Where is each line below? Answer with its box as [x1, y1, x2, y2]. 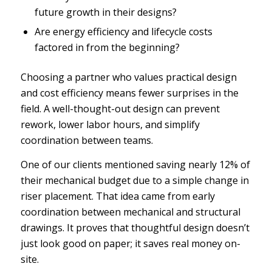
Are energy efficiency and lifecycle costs [34, 25, 212, 39]
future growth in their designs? [34, 5, 177, 19]
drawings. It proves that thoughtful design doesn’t [20, 220, 250, 234]
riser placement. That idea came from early [20, 189, 215, 203]
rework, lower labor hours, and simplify [20, 118, 200, 132]
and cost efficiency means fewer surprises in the [20, 86, 239, 100]
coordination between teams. [20, 134, 153, 148]
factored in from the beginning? [34, 41, 180, 55]
